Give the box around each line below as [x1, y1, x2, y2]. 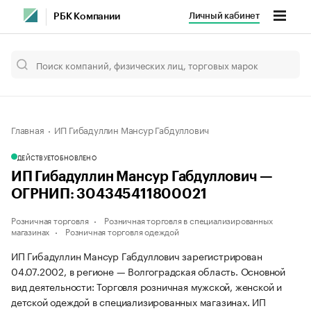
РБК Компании [53, 12, 120, 22]
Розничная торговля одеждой [65, 224, 179, 237]
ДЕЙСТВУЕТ [17, 152, 55, 162]
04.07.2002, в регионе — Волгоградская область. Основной [11, 263, 285, 278]
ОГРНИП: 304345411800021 [11, 187, 207, 201]
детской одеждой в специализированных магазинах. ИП [11, 294, 266, 309]
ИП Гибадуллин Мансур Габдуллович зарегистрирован [11, 248, 262, 263]
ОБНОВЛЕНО [54, 152, 96, 162]
